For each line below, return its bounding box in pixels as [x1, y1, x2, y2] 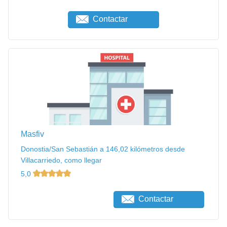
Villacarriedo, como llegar [21, 156, 102, 164]
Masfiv [21, 129, 44, 138]
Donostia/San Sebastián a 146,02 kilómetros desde [21, 144, 185, 153]
